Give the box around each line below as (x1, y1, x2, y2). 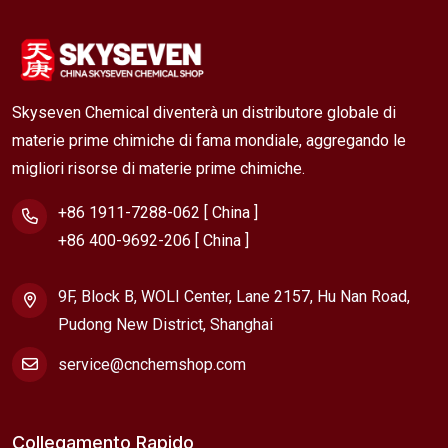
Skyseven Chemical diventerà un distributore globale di (12, 102, 396, 122)
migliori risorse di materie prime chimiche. (12, 158, 305, 178)
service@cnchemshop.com (58, 354, 246, 374)
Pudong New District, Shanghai (58, 314, 273, 334)
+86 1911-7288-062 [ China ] (58, 202, 258, 222)
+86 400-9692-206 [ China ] (58, 230, 249, 250)
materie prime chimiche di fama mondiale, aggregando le (12, 130, 406, 150)
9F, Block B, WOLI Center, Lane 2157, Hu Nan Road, (58, 286, 410, 306)
